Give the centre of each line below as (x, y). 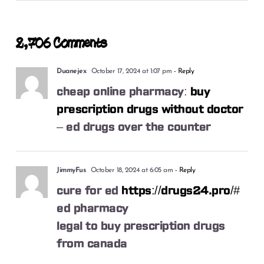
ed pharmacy (93, 208)
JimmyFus (71, 170)
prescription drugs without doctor (150, 109)
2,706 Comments (62, 44)
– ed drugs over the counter (134, 127)
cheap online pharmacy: (123, 92)
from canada (92, 244)
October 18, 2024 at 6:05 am (131, 170)
